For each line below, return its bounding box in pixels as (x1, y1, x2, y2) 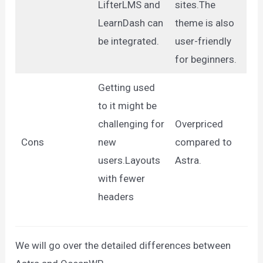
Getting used (97, 81, 155, 93)
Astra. (174, 154, 201, 166)
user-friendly (174, 35, 231, 47)
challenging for (97, 117, 164, 130)
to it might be (97, 99, 157, 112)
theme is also (174, 16, 234, 29)
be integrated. (97, 35, 159, 47)
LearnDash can (97, 16, 163, 29)
